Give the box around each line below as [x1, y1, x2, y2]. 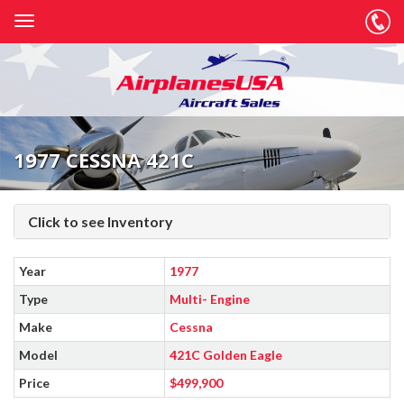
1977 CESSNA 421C [14, 145, 194, 173]
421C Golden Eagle [170, 346, 282, 363]
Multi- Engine [170, 290, 250, 307]
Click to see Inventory [28, 212, 173, 230]
